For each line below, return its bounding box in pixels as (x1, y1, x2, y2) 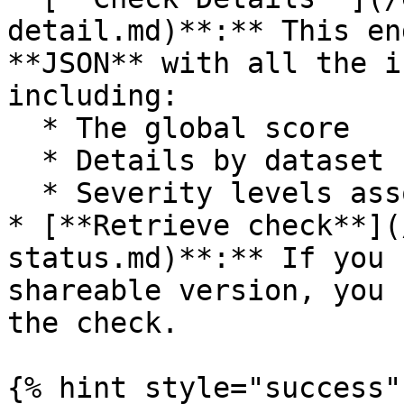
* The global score (7, 112, 41, 144)
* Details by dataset (7, 144, 41, 177)
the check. (7, 307, 179, 339)
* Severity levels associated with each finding (7, 177, 41, 209)
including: (7, 79, 179, 112)
